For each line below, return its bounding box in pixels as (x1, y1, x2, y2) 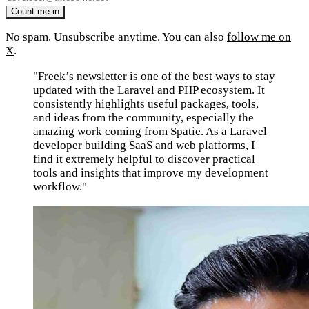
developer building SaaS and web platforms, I (33, 138, 255, 152)
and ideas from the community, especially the (33, 110, 254, 124)
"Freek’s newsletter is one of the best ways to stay (33, 69, 275, 83)
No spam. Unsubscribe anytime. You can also (6, 30, 227, 43)
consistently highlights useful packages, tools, (33, 97, 259, 110)
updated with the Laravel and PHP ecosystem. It (33, 83, 265, 97)
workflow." (33, 179, 87, 193)
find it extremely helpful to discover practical (33, 152, 255, 166)
